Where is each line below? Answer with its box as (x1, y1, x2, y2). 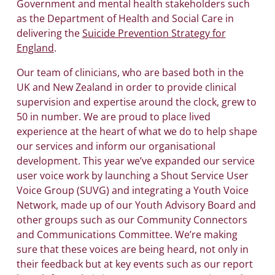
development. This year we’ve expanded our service (16, 154, 255, 168)
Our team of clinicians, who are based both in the (16, 66, 244, 80)
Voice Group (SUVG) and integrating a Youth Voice (16, 184, 249, 198)
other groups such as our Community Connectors (16, 213, 247, 227)
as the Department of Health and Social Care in (16, 12, 234, 26)
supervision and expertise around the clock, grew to (16, 95, 257, 109)
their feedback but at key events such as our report (16, 257, 253, 271)
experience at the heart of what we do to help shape (16, 125, 257, 139)
